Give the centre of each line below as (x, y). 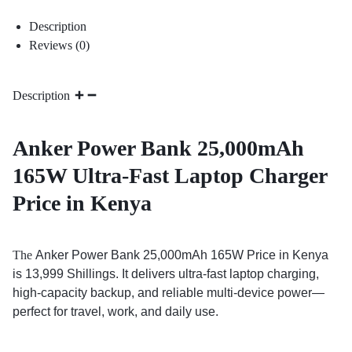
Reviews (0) (59, 45)
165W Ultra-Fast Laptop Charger (170, 176)
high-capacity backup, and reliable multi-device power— (169, 293)
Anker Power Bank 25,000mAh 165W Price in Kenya (182, 255)
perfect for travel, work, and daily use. (115, 312)
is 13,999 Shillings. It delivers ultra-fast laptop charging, (166, 274)
